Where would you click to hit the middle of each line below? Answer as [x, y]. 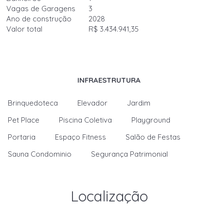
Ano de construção [39, 19]
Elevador [93, 103]
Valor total [25, 29]
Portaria [22, 137]
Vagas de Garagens [41, 9]
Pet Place [24, 120]
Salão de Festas [153, 137]
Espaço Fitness [81, 137]
